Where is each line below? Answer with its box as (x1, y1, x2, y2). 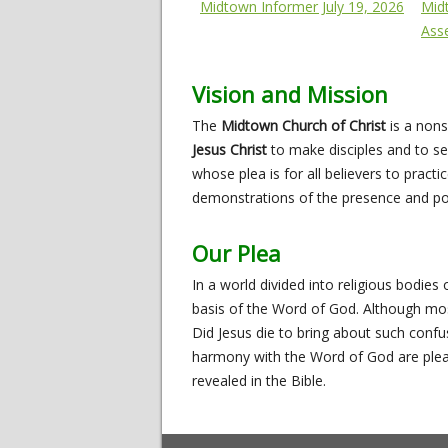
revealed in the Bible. (192, 371, 326, 391)
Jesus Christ (192, 140, 267, 160)
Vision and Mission (192, 79, 388, 110)
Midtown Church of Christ (221, 116, 386, 136)
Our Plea (192, 238, 281, 269)
